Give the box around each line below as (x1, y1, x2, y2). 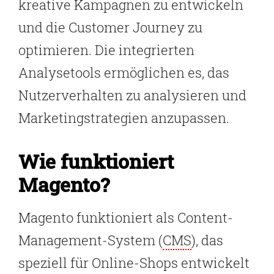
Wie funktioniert (18, 148, 174, 175)
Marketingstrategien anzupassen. (18, 109, 229, 127)
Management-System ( (18, 231, 163, 250)
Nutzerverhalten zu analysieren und (18, 86, 246, 105)
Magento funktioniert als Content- (18, 209, 233, 227)
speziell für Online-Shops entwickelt (18, 254, 250, 272)
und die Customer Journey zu (18, 18, 202, 37)
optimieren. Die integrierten (18, 41, 194, 59)
